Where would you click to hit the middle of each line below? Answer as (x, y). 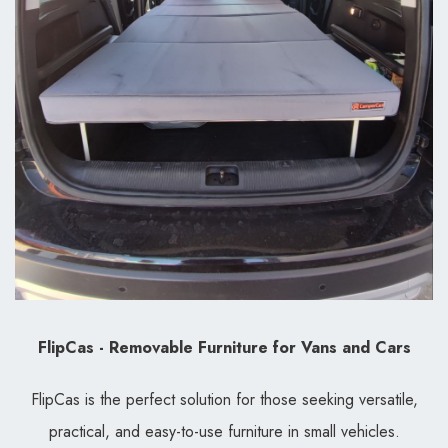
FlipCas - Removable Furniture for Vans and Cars (224, 348)
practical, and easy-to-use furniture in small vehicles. (224, 432)
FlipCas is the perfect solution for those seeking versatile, (224, 400)
